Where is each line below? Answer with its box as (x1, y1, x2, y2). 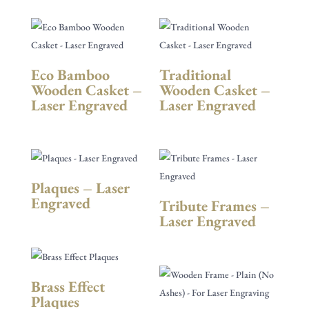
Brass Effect (30, 276, 105, 297)
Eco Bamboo (30, 65, 110, 86)
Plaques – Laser (30, 178, 130, 199)
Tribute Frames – (159, 196, 270, 217)
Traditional (159, 65, 232, 86)
